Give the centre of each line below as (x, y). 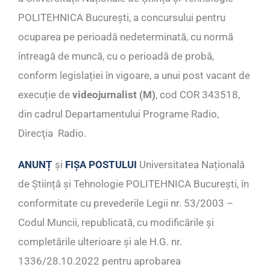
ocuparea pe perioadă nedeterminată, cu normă (126, 37)
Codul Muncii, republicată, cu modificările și (116, 223)
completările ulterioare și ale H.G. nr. (100, 242)
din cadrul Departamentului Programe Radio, (118, 114)
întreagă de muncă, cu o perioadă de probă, (116, 56)
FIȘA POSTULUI (101, 165)
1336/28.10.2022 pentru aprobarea (99, 261)
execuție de (45, 95)
